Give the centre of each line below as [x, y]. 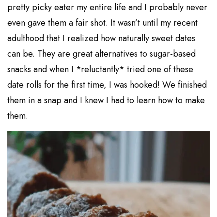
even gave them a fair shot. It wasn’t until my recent [103, 23]
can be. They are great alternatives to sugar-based [102, 54]
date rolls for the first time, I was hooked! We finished [107, 85]
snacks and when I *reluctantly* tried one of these [101, 70]
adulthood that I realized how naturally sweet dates [101, 39]
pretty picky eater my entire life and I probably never [108, 8]
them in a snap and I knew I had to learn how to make [106, 101]
